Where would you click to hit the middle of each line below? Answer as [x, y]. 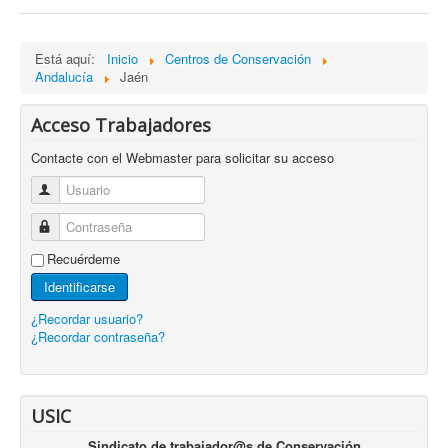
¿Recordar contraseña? [98, 336]
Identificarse [79, 286]
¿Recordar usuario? [87, 318]
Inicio [122, 58]
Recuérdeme [83, 258]
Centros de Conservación [238, 58]
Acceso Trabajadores [121, 125]
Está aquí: [69, 58]
